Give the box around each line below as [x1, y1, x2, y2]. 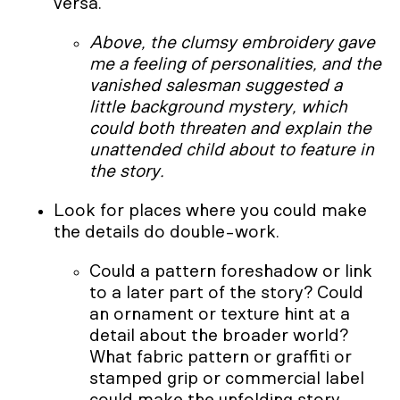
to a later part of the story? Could [89, 283, 363, 302]
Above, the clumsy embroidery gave [89, 33, 375, 52]
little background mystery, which [89, 97, 347, 116]
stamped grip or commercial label [89, 369, 364, 387]
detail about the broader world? [89, 326, 348, 345]
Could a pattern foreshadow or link [89, 262, 372, 280]
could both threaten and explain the [89, 119, 371, 137]
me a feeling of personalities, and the [89, 54, 381, 73]
